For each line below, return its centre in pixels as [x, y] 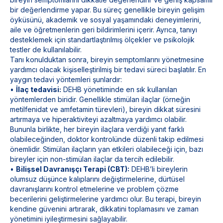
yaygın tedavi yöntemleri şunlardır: [66, 79]
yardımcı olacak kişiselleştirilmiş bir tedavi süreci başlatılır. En [108, 69]
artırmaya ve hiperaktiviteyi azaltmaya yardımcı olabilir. [98, 119]
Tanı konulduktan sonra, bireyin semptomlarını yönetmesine [107, 59]
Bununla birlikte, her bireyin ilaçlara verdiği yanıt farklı [97, 129]
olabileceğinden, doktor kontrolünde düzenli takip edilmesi [107, 139]
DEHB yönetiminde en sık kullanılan [119, 89]
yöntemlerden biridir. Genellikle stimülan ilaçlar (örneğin [100, 99]
